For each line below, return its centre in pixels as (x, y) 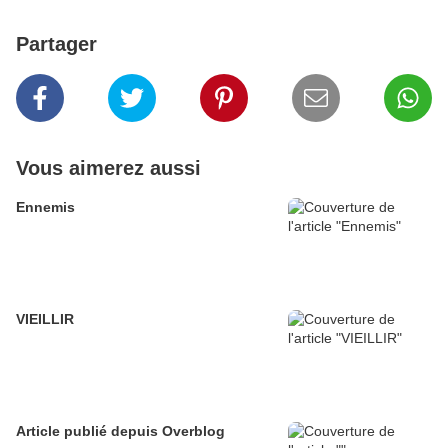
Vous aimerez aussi (108, 168)
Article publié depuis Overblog (193, 431)
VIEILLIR (45, 319)
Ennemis (45, 207)
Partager (56, 44)
